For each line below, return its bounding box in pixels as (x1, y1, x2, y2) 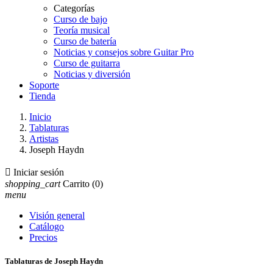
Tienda (29, 91, 55, 101)
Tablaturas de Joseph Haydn (5, 257, 103, 266)
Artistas (29, 133, 58, 144)
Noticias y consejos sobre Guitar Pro (54, 47, 194, 57)
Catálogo (29, 221, 64, 232)
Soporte (29, 80, 59, 90)
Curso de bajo (54, 14, 107, 24)
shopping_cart (5, 179, 60, 189)
